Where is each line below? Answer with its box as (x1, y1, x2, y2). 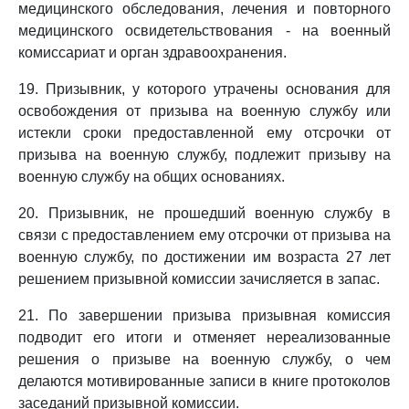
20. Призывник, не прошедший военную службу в (18, 205, 391, 221)
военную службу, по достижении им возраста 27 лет (18, 249, 391, 265)
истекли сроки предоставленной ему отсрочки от (18, 125, 391, 141)
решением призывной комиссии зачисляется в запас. (18, 271, 380, 287)
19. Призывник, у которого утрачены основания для (18, 81, 391, 97)
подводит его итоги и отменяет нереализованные (18, 330, 391, 345)
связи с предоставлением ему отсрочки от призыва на (18, 227, 391, 243)
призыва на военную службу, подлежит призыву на (18, 147, 391, 163)
